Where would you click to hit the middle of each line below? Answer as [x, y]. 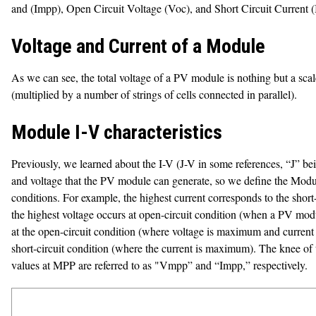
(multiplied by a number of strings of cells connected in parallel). [154, 94]
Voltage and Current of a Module [138, 46]
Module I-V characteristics [117, 132]
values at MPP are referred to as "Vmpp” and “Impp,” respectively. [159, 265]
